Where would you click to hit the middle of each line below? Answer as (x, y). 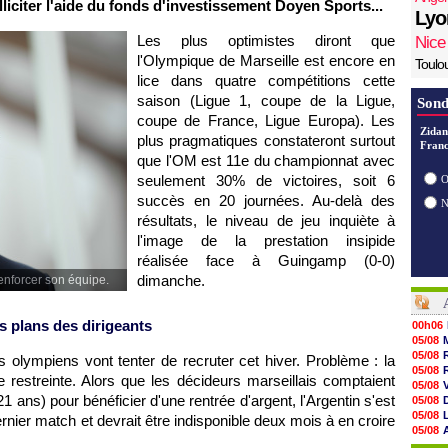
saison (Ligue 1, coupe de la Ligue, (266, 100)
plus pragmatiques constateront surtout (266, 140)
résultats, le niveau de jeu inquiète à (266, 220)
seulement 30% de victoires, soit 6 (266, 180)
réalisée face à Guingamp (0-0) (266, 260)
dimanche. (171, 280)
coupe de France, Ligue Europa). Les (266, 120)
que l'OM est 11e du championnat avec (266, 160)
